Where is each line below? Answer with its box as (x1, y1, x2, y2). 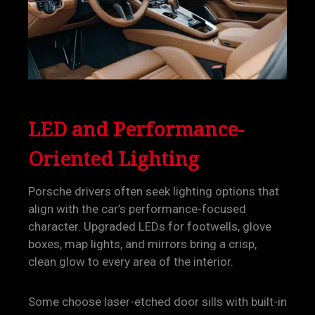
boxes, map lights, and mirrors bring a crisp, (28, 237, 257, 251)
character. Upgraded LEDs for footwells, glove (28, 219, 271, 233)
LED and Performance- (28, 114, 244, 143)
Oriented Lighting (28, 143, 199, 173)
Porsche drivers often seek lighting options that (28, 184, 279, 198)
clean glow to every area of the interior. (28, 255, 233, 269)
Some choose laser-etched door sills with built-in (28, 295, 287, 309)
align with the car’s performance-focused (28, 202, 246, 216)
